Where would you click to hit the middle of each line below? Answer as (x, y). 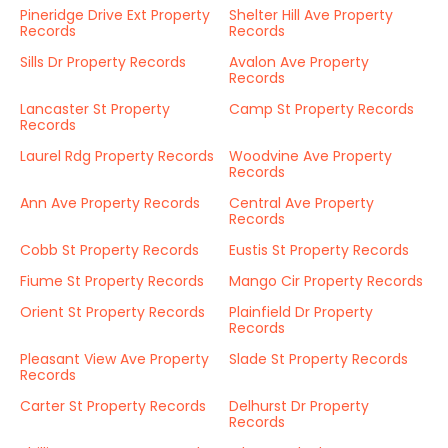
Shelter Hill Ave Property (311, 15)
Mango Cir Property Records (326, 281)
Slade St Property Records (318, 359)
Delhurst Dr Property (299, 406)
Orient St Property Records (112, 312)
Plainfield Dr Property (301, 312)
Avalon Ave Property (299, 62)
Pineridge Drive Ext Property (115, 15)
